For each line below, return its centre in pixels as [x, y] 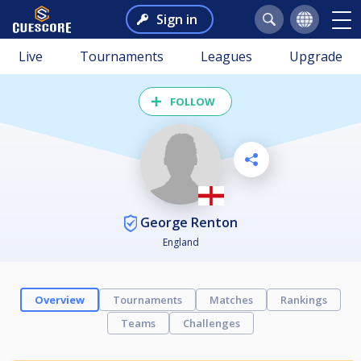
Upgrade [316, 56]
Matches [231, 300]
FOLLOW [193, 102]
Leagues [226, 56]
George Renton [187, 222]
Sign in [176, 19]
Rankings [304, 300]
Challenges [212, 324]
